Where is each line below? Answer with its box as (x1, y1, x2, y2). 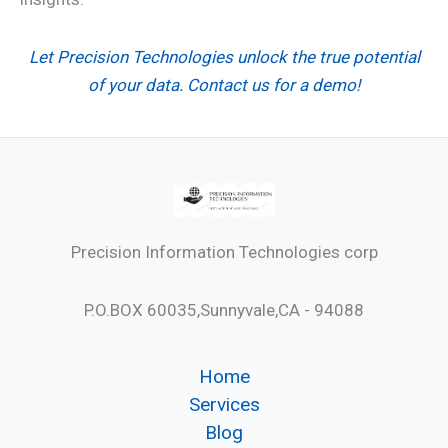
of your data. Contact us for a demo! (88, 75, 360, 96)
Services (188, 393, 260, 417)
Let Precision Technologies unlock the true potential (28, 47, 420, 68)
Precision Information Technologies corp (70, 242, 378, 263)
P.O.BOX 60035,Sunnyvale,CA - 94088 (84, 299, 364, 320)
